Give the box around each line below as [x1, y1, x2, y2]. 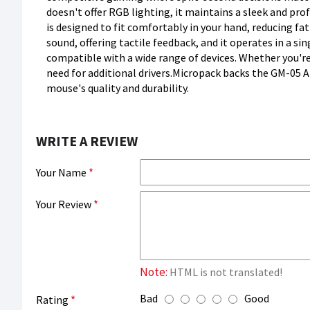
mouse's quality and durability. [46, 81, 189, 95]
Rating [36, 293, 69, 307]
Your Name [36, 165, 86, 179]
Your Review [36, 197, 91, 211]
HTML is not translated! [167, 265, 282, 279]
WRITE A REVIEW [36, 132, 138, 149]
